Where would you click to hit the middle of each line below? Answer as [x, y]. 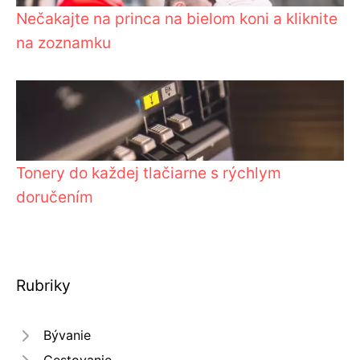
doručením [55, 197]
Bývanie [67, 335]
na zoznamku [63, 43]
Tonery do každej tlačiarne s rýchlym [149, 173]
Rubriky [43, 286]
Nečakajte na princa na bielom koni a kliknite [177, 19]
